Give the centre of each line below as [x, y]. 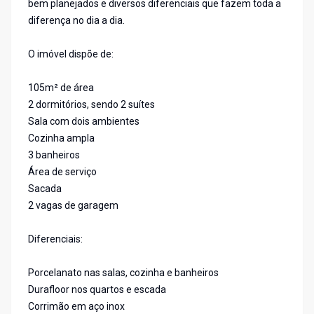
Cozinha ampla [61, 138]
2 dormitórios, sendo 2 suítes [91, 105]
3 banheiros [54, 155]
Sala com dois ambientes [84, 122]
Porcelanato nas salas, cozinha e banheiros [123, 273]
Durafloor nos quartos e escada [97, 290]
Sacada [45, 189]
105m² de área [61, 88]
